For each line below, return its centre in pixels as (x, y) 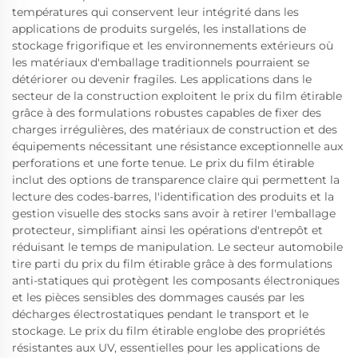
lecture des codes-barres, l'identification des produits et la (173, 196)
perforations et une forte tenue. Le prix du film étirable (163, 163)
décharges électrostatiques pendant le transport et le (160, 314)
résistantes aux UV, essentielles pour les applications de (166, 347)
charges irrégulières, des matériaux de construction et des (175, 129)
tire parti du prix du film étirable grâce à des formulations (172, 263)
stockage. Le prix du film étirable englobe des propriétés (169, 330)
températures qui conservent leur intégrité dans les (155, 12)
